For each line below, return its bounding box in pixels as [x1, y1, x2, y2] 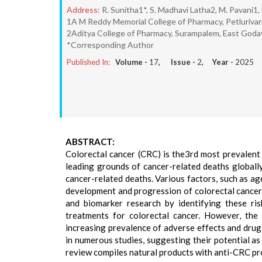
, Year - [202, 57, 235, 67]
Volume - [115, 57, 149, 67]
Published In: [67, 57, 110, 67]
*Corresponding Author [67, 40, 154, 50]
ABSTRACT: [65, 136, 115, 147]
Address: [67, 5, 100, 15]
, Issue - [158, 57, 197, 67]
